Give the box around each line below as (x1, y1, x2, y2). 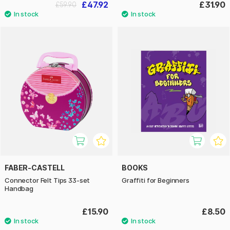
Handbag (5, 184, 33, 193)
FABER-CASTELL (5, 163, 65, 172)
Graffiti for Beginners (122, 176, 189, 184)
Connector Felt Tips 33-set (5, 176, 90, 184)
